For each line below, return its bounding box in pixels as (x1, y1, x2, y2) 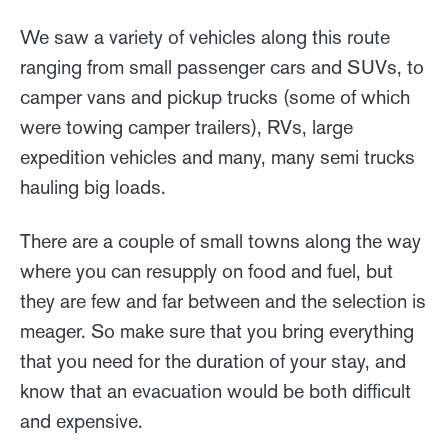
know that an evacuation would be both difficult (20, 378, 411, 403)
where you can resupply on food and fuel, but (20, 258, 393, 283)
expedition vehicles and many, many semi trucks (20, 144, 415, 169)
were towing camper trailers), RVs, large (20, 114, 353, 139)
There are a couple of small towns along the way (20, 228, 421, 253)
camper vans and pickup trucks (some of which (20, 84, 410, 109)
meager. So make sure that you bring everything (20, 318, 414, 343)
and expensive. (20, 408, 148, 433)
